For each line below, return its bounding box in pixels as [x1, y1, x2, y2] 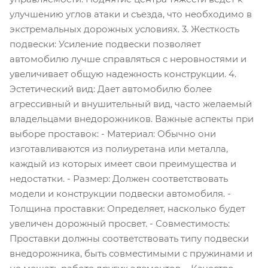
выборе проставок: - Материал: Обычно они [10, 128, 216, 139]
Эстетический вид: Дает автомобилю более [10, 83, 212, 95]
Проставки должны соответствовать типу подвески [10, 233, 249, 244]
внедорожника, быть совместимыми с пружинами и [10, 248, 252, 259]
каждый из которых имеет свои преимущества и [10, 158, 236, 169]
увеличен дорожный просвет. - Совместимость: [10, 218, 230, 229]
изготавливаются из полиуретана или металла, [10, 143, 228, 154]
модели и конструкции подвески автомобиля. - [10, 188, 231, 199]
